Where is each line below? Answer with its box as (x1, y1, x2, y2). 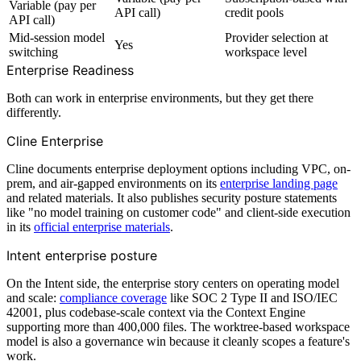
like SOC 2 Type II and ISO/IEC (167, 290, 338, 305)
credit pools (225, 5, 284, 19)
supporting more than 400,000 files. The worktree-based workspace (6, 319, 350, 334)
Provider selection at (225, 30, 328, 44)
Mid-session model (9, 30, 105, 44)
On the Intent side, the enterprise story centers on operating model (6, 276, 339, 290)
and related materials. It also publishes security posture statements (6, 190, 337, 205)
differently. (6, 105, 61, 119)
